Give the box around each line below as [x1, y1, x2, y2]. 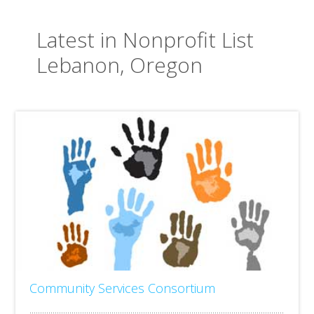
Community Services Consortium [29, 279, 216, 296]
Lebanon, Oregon [36, 50, 203, 79]
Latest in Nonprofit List [36, 25, 254, 54]
